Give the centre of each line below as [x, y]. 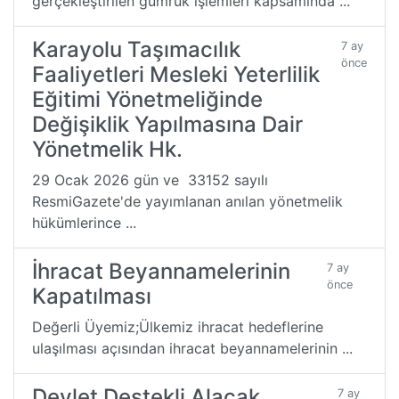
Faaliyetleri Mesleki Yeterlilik [176, 74]
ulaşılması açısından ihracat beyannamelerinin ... [192, 348]
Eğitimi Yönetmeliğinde [147, 99]
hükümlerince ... [84, 222]
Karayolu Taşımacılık [136, 49]
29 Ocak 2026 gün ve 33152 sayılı [150, 179]
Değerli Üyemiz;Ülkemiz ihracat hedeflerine [178, 326]
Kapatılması [92, 296]
